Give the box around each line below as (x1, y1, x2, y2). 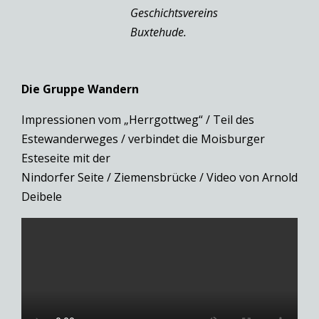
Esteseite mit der (21, 150, 110, 166)
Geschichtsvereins (130, 4, 218, 21)
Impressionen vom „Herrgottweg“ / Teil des (21, 111, 254, 127)
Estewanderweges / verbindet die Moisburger (21, 130, 265, 147)
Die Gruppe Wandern (21, 80, 139, 97)
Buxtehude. (130, 23, 187, 40)
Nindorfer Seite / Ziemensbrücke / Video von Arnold (21, 169, 298, 185)
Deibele (21, 188, 62, 204)
